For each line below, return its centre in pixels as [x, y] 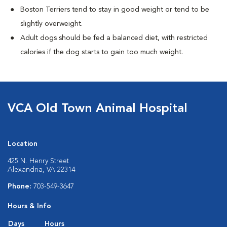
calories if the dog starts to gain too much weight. [102, 52]
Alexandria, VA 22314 [41, 170]
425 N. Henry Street [38, 161]
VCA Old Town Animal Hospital [98, 109]
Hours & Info [29, 206]
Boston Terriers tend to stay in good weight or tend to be [115, 10]
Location [23, 144]
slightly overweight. [51, 24]
